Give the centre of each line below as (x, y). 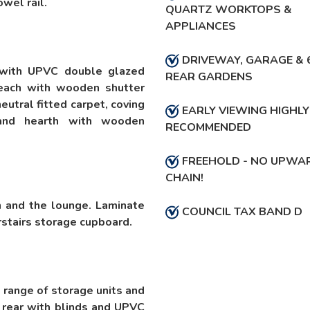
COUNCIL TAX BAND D (240, 212)
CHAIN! (184, 178)
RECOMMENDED (208, 127)
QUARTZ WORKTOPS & (228, 10)
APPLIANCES (200, 26)
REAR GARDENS (209, 77)
